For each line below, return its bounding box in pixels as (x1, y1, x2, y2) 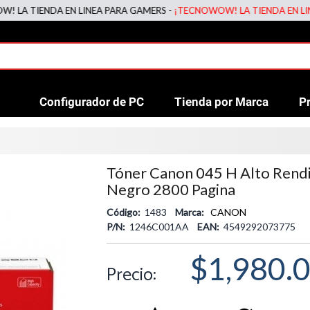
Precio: (106, 260, 156, 290)
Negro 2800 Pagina (106, 180, 235, 199)
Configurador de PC (39, 95, 144, 109)
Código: (106, 206, 143, 218)
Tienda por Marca (174, 95, 268, 109)
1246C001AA (127, 221, 197, 232)
